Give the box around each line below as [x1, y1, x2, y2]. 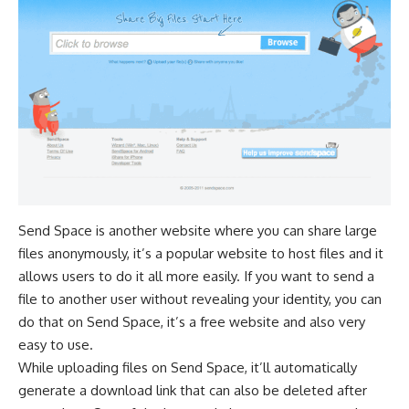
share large [308, 221, 377, 239]
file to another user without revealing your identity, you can [18, 289, 382, 308]
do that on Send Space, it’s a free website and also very [18, 312, 365, 330]
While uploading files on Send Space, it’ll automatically [18, 358, 357, 376]
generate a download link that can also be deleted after [18, 381, 367, 399]
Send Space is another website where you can [18, 221, 308, 239]
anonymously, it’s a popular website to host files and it [44, 244, 383, 262]
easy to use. [18, 335, 93, 353]
